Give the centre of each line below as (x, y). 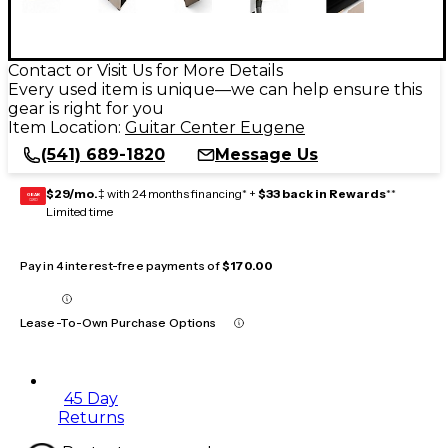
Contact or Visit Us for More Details (145, 70)
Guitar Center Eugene (215, 127)
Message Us (266, 154)
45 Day (91, 398)
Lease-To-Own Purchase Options (118, 322)
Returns (91, 417)
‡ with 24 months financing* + (178, 193)
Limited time (79, 211)
